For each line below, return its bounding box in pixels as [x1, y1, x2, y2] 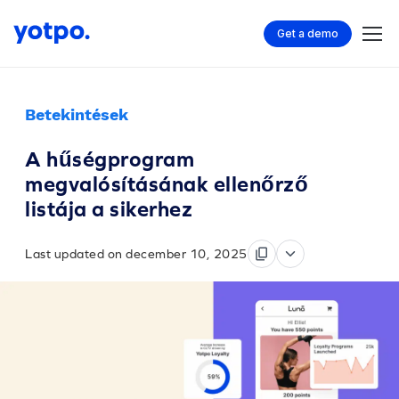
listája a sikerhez [25, 197, 192, 221]
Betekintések [25, 105, 128, 124]
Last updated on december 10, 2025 [25, 247, 248, 261]
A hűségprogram [25, 147, 194, 171]
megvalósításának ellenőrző [25, 172, 308, 196]
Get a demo [277, 26, 338, 40]
